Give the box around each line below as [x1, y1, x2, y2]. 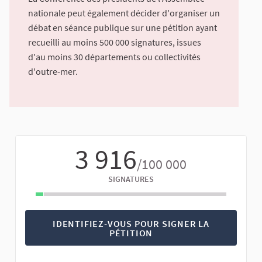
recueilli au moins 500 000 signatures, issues [28, 36, 201, 49]
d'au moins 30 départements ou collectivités [28, 51, 201, 63]
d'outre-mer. [28, 65, 78, 78]
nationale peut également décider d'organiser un [28, 7, 220, 19]
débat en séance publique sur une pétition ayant [28, 22, 217, 34]
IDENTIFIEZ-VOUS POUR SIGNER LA [53, 217, 209, 229]
